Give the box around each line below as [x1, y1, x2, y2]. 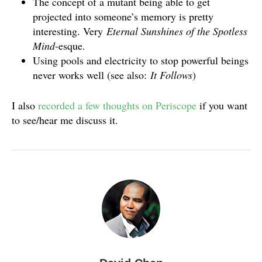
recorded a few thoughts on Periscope [38, 98, 196, 113]
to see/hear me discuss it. [12, 113, 118, 127]
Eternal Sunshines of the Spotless [106, 24, 247, 39]
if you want [196, 98, 247, 113]
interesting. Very [33, 24, 106, 39]
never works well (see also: [33, 68, 150, 82]
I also [12, 98, 38, 113]
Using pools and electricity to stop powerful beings [33, 53, 249, 68]
